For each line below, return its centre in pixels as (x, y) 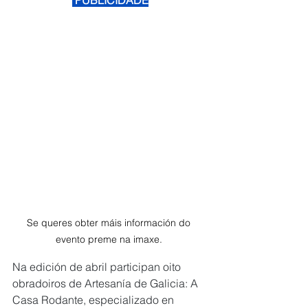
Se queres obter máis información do (110, 223)
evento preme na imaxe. (110, 239)
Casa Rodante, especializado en (95, 300)
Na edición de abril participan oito (98, 267)
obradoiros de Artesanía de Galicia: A (107, 283)
